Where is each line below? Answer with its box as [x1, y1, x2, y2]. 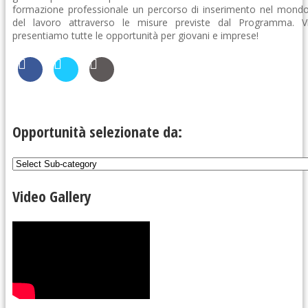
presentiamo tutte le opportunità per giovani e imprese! [12, 28, 258, 42]
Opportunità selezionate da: [12, 120, 182, 142]
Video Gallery [12, 185, 91, 206]
